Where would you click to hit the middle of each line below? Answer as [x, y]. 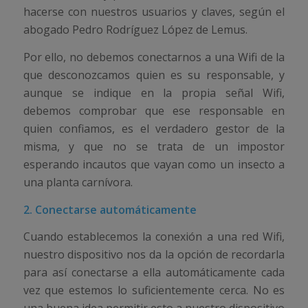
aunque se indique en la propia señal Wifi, [154, 92]
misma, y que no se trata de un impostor [154, 146]
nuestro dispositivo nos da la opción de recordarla [154, 255]
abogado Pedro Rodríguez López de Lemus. [135, 30]
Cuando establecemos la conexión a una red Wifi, [154, 237]
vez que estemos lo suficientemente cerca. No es [154, 290]
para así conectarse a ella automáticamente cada [154, 273]
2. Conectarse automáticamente [110, 209]
